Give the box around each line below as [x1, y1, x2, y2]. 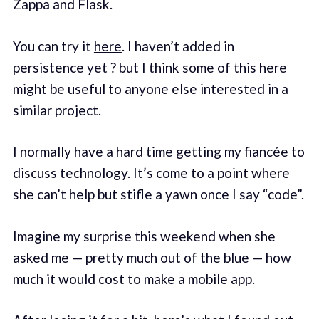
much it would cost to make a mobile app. [12, 270, 255, 287]
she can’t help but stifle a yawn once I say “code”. [12, 186, 304, 203]
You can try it [12, 37, 94, 54]
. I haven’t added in [121, 37, 234, 54]
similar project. [12, 101, 101, 118]
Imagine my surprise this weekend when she [12, 227, 276, 244]
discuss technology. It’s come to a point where [12, 164, 290, 182]
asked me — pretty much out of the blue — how [12, 249, 291, 266]
